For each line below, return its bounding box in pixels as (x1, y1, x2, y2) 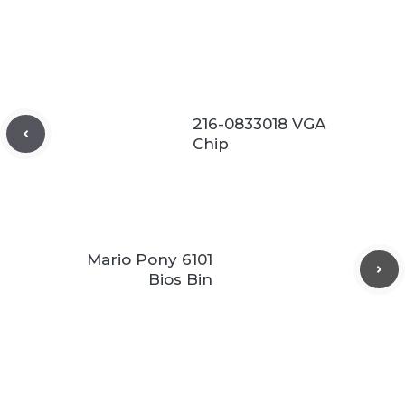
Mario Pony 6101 (87, 250, 212, 268)
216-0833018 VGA (193, 115, 325, 133)
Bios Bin (148, 270, 212, 288)
